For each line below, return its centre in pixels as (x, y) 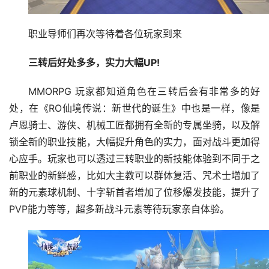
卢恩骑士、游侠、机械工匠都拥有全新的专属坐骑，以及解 (134, 125)
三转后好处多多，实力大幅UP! (94, 63)
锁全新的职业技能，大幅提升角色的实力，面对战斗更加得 (134, 142)
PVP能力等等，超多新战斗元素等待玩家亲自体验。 (119, 210)
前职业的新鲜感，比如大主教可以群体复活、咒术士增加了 (134, 176)
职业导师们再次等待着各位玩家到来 (105, 34)
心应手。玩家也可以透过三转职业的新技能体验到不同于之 (134, 159)
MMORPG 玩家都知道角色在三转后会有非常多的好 (144, 92)
